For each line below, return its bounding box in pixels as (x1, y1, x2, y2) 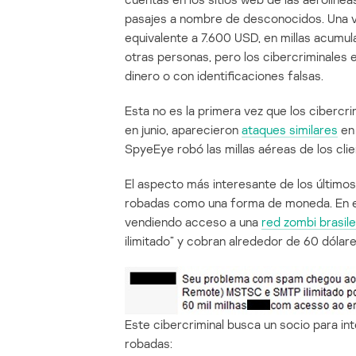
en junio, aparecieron (125, 122, 242, 138)
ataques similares (242, 122, 338, 138)
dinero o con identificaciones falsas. (125, 68, 323, 84)
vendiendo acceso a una (125, 214, 261, 230)
